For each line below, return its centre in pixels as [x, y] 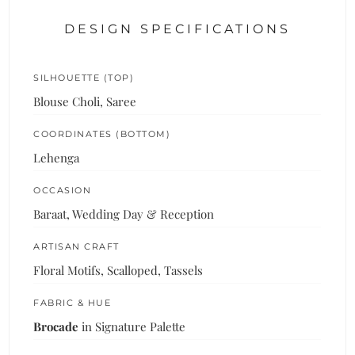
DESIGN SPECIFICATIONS [177, 29]
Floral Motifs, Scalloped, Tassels [118, 270]
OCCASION [63, 190]
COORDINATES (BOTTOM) [102, 134]
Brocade [56, 326]
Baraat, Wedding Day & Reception [124, 214]
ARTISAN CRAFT [76, 246]
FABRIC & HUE [73, 302]
